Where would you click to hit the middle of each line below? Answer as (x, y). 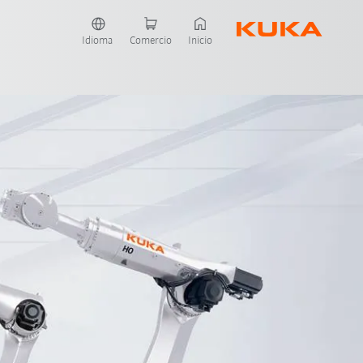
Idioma (98, 41)
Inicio (201, 41)
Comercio (151, 41)
